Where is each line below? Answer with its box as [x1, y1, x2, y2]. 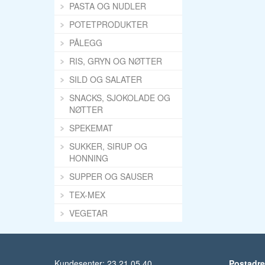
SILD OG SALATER [69, 73, 142, 85]
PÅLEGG [69, 37, 102, 49]
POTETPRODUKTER [69, 18, 148, 30]
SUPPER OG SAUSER [69, 170, 153, 182]
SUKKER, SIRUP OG [69, 140, 147, 152]
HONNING [69, 152, 108, 164]
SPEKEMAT [69, 122, 113, 134]
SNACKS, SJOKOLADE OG [69, 92, 170, 104]
